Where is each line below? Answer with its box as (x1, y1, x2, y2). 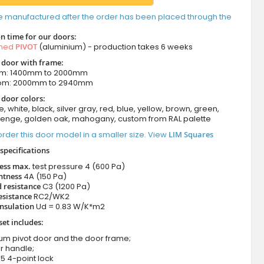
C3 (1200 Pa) (42, 181, 90, 193)
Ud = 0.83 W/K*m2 (35, 201, 105, 213)
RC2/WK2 (33, 191, 70, 203)
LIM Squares (168, 129, 213, 140)
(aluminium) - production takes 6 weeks (37, 41, 193, 53)
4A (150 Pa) (23, 171, 67, 183)
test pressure (30, 161, 85, 173)
